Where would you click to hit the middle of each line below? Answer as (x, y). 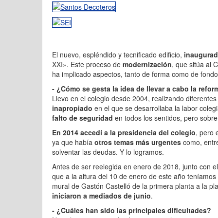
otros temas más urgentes (138, 142)
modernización (147, 64)
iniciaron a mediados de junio (101, 196)
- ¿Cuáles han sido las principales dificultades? (132, 210)
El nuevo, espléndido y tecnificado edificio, (118, 54)
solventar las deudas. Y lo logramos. (108, 152)
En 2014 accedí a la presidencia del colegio (124, 132)
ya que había (73, 142)
